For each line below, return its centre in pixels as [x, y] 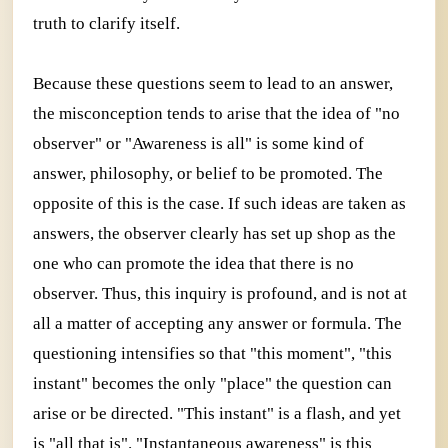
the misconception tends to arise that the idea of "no [216, 114]
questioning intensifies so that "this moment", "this [212, 354]
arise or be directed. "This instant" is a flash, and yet [217, 414]
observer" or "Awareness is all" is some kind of [198, 144]
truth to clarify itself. [106, 24]
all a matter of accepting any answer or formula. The [217, 324]
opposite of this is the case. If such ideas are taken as [219, 204]
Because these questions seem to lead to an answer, [213, 84]
